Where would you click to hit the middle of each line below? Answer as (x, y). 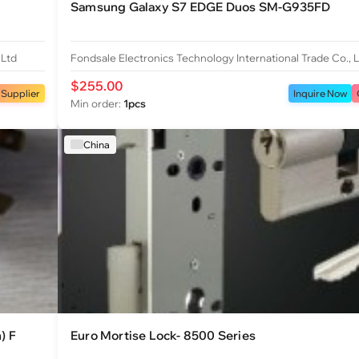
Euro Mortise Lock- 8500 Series (163, 335)
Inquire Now (320, 94)
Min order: (97, 103)
